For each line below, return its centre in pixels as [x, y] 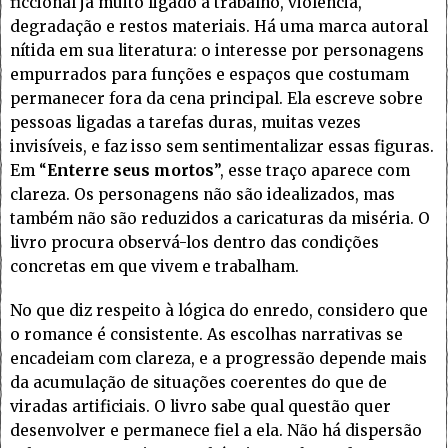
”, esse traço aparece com [312, 171]
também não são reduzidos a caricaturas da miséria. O [220, 219]
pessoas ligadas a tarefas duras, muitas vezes [185, 123]
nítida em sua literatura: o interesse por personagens [217, 51]
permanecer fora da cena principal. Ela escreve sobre [216, 99]
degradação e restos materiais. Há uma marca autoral [219, 27]
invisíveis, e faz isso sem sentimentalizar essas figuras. [222, 147]
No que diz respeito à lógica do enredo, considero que [219, 311]
